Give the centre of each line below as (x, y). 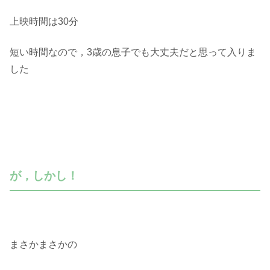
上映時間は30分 (44, 22)
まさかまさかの (43, 244)
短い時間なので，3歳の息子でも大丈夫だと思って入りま (133, 52)
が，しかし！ (44, 175)
